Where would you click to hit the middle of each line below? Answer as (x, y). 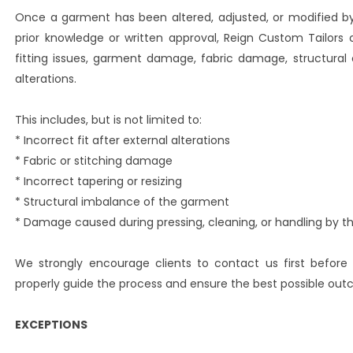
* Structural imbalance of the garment (123, 202)
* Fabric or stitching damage (94, 161)
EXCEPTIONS (52, 325)
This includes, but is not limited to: (109, 120)
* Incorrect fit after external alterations (123, 140)
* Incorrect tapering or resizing (99, 181)
